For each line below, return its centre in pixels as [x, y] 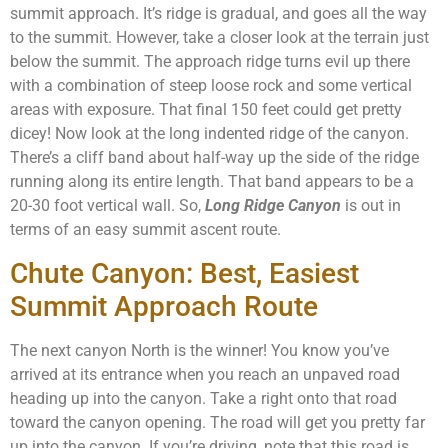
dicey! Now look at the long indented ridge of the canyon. [209, 134]
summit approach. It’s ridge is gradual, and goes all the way [218, 14]
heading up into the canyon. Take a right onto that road [203, 398]
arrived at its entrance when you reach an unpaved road [205, 374]
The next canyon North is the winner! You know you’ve [199, 350]
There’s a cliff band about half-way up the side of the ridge [214, 158]
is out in [371, 206]
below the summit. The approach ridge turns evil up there [210, 62]
